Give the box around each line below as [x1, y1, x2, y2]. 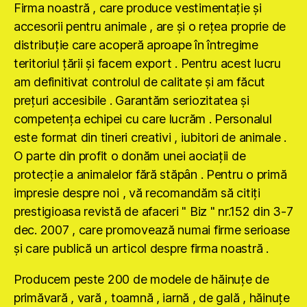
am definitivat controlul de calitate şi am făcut [14, 75, 266, 90]
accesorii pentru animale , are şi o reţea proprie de [14, 19, 286, 34]
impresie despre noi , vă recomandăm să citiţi [14, 186, 260, 201]
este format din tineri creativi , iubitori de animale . [14, 130, 287, 145]
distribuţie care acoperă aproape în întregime [14, 38, 258, 53]
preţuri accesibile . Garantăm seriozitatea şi [14, 93, 249, 108]
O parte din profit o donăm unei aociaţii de [14, 149, 246, 164]
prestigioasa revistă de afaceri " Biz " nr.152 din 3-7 [14, 204, 293, 219]
